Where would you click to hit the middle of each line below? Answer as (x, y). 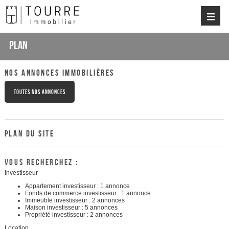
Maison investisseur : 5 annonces (71, 207)
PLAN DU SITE (29, 133)
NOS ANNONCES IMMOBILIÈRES (59, 72)
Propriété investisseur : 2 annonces (74, 214)
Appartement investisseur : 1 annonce (77, 186)
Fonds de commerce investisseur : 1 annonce (88, 193)
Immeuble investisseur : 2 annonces (75, 200)
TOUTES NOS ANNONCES (39, 91)
